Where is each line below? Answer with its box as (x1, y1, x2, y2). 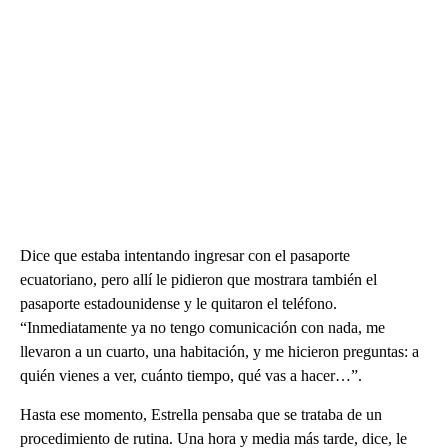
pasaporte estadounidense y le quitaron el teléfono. (20, 294, 337, 312)
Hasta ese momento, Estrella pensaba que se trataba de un (20, 405, 382, 423)
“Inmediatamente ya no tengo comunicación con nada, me (20, 318, 385, 336)
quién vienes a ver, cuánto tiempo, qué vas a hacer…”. (20, 366, 362, 384)
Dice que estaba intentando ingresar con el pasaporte (20, 246, 350, 264)
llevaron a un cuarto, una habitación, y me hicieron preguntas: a (20, 342, 419, 360)
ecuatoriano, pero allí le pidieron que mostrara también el (20, 270, 377, 288)
